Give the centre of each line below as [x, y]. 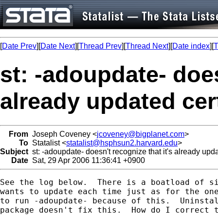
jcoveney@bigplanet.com [141, 134]
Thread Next [147, 46]
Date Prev [19, 46]
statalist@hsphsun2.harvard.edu [122, 143]
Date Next [58, 46]
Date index [191, 46]
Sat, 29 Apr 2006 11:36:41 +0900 [87, 160]
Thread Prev [100, 46]
